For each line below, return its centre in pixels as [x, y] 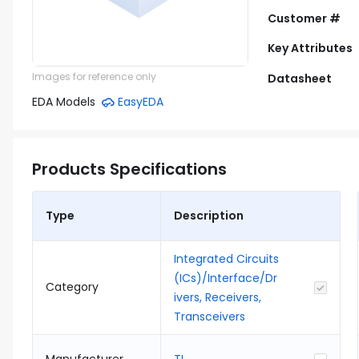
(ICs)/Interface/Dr [226, 278]
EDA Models [64, 102]
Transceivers [210, 317]
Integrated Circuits [226, 259]
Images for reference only [94, 77]
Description [209, 216]
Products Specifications [129, 169]
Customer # [304, 18]
